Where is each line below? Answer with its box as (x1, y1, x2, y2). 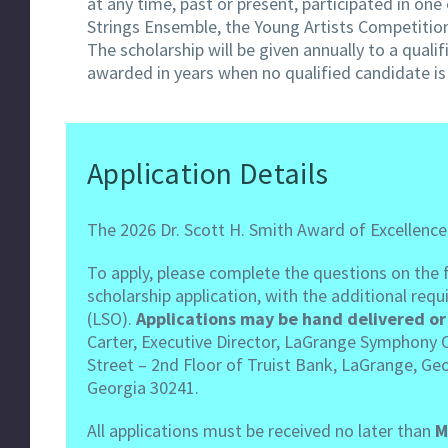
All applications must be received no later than (87, 419, 435, 443)
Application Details (87, 154, 329, 193)
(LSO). (87, 307, 136, 331)
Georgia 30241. (87, 376, 199, 400)
